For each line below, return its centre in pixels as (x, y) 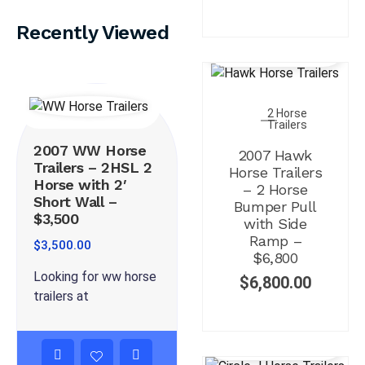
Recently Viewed (92, 33)
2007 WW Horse (90, 150)
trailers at (61, 296)
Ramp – (275, 240)
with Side (275, 223)
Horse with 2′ (80, 184)
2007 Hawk (275, 155)
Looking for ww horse (95, 276)
